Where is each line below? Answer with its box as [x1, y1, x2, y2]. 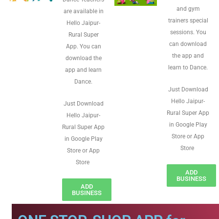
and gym [176, 5, 200, 12]
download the [65, 55, 102, 62]
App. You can [66, 43, 101, 50]
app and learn [65, 66, 102, 73]
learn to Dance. [168, 64, 208, 71]
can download [169, 41, 207, 47]
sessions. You [170, 29, 206, 36]
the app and [172, 52, 204, 59]
